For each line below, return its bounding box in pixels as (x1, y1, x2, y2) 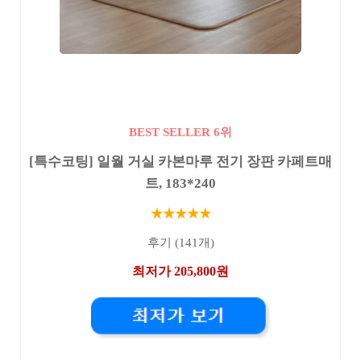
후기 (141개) (147, 236, 214, 250)
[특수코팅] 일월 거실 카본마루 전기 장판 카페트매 (29, 154, 332, 169)
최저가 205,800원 (132, 263, 229, 278)
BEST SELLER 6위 (129, 125, 232, 139)
